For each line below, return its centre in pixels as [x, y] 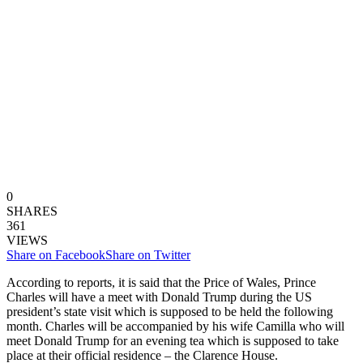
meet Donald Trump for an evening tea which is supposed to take [173, 340]
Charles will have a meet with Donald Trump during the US [159, 297]
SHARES [32, 211]
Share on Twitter [148, 254]
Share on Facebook [56, 254]
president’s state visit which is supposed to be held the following [170, 311]
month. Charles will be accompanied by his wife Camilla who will [175, 326]
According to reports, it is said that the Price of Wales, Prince [161, 282]
